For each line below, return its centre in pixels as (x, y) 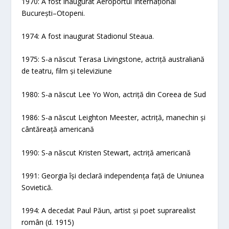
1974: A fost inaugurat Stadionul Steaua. (88, 36)
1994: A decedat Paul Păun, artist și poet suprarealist (109, 211)
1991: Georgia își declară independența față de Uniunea (113, 175)
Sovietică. (37, 187)
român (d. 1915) (48, 222)
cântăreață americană (58, 129)
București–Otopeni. (53, 13)
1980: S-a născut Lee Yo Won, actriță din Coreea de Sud (114, 94)
